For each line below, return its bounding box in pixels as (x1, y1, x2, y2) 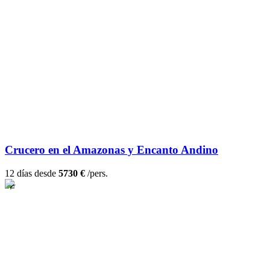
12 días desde (5, 168, 58, 179)
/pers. (85, 168, 108, 179)
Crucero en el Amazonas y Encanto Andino (5, 143, 218, 157)
